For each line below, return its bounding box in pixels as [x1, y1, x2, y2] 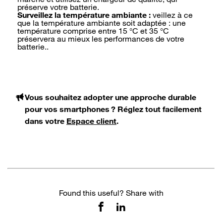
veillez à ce [153, 10, 193, 20]
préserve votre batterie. [17, 2, 99, 12]
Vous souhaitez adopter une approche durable [25, 92, 196, 102]
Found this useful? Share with [58, 188, 164, 198]
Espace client [66, 116, 116, 126]
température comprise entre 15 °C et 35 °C [17, 26, 169, 36]
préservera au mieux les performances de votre [17, 34, 184, 44]
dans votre [25, 116, 66, 126]
